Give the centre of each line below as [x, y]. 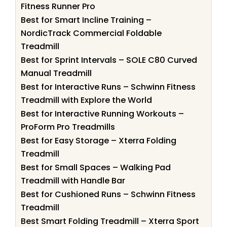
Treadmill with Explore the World [86, 100]
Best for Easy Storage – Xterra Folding [99, 141]
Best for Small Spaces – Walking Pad [96, 168]
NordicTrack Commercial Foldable [91, 33]
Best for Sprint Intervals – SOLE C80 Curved [109, 60]
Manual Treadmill [56, 73]
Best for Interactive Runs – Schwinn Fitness [108, 87]
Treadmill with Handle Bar [73, 181]
